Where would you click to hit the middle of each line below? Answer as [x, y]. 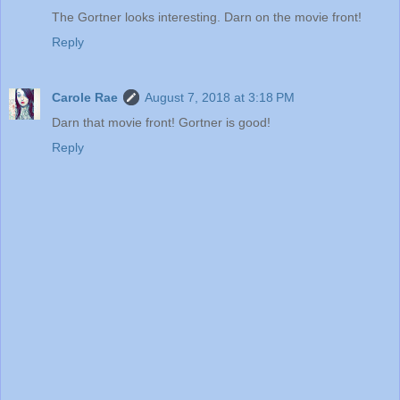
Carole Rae [85, 98]
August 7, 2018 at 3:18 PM [220, 98]
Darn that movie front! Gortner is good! [161, 123]
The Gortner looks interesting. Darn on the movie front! [207, 17]
